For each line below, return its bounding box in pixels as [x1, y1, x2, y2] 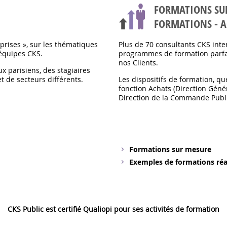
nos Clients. [119, 58, 158, 68]
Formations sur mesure [129, 144, 211, 154]
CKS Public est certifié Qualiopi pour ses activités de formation [8, 204, 219, 214]
